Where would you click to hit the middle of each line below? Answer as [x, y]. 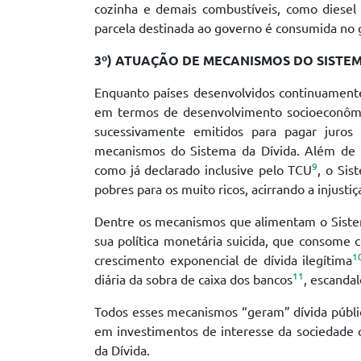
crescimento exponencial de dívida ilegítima [224, 261]
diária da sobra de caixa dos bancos [193, 280]
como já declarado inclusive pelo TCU [203, 170]
